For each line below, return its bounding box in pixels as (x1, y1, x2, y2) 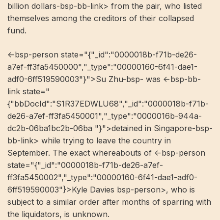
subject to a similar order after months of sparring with (7, 197, 211, 207)
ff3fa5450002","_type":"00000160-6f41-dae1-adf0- (7, 172, 197, 183)
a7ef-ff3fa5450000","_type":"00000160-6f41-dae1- (7, 62, 197, 72)
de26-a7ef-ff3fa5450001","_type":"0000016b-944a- (7, 111, 202, 121)
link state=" (7, 86, 50, 97)
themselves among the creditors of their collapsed (7, 13, 194, 24)
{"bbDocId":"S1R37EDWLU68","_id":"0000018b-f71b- (7, 99, 209, 109)
